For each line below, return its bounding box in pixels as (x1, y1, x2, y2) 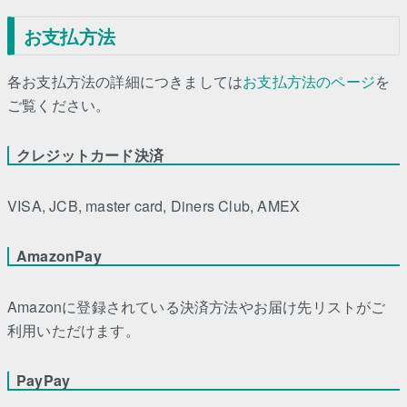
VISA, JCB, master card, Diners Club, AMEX (7, 195, 301, 217)
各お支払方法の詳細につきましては (7, 71, 243, 93)
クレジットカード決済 (16, 144, 164, 166)
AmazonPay (16, 245, 102, 267)
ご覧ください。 (7, 94, 111, 116)
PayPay (16, 370, 71, 392)
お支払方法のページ (243, 71, 376, 93)
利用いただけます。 (7, 320, 140, 342)
